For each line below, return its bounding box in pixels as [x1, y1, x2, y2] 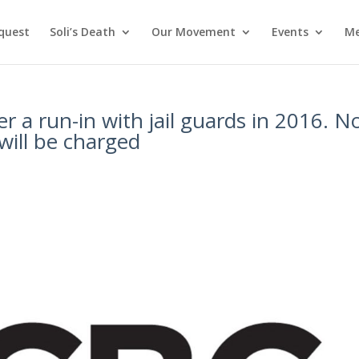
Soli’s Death [49, 24, 115, 39]
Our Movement [151, 24, 236, 39]
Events [271, 24, 309, 39]
